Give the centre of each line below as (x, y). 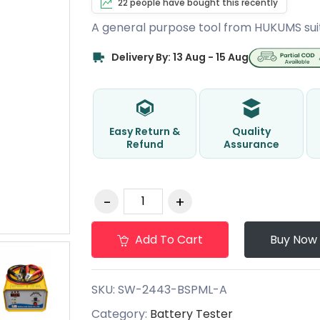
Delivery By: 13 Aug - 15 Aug (180, 57)
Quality (252, 131)
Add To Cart (167, 239)
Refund (145, 144)
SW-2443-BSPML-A (172, 289)
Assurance (252, 144)
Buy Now (293, 239)
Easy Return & (145, 131)
